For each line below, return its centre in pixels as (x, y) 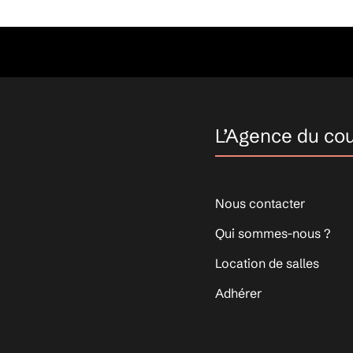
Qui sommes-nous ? (272, 233)
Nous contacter (260, 203)
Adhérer (238, 293)
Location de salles (267, 263)
